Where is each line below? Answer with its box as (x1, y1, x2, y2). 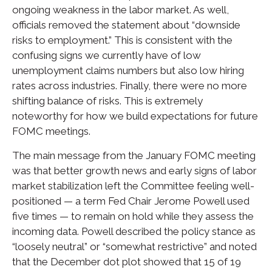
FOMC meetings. (12, 125, 90, 137)
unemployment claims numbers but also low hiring (12, 64, 244, 76)
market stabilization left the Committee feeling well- (12, 180, 254, 192)
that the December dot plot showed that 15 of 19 (12, 256, 241, 268)
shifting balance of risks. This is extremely (12, 95, 203, 107)
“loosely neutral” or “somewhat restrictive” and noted (12, 240, 257, 253)
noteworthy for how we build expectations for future (12, 110, 258, 122)
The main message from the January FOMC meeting (12, 149, 256, 161)
